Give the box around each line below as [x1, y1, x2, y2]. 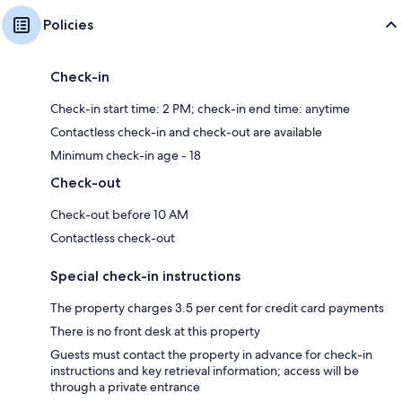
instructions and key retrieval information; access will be [50, 362, 359, 379]
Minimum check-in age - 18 [50, 146, 201, 163]
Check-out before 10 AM [50, 205, 188, 223]
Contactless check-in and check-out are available [50, 123, 322, 140]
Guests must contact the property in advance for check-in [50, 345, 372, 363]
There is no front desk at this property [50, 322, 260, 339]
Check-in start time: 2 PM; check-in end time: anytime [50, 100, 350, 117]
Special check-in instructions [50, 267, 240, 284]
